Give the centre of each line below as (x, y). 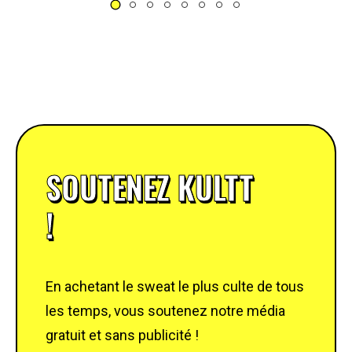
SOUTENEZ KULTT (150, 187)
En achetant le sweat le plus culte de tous (175, 286)
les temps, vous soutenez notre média (165, 311)
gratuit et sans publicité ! (122, 335)
